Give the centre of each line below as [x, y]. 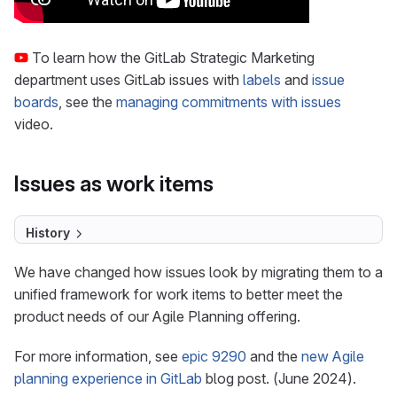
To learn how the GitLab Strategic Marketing [171, 58]
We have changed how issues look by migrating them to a [198, 272]
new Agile [333, 356]
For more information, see [98, 356]
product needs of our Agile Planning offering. [157, 316]
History [48, 233]
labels [262, 80]
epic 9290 [214, 356]
